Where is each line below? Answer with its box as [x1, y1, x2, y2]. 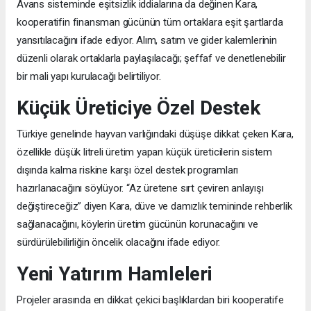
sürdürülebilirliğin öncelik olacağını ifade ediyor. [17, 235, 221, 249]
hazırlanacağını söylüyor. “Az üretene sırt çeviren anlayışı [17, 181, 264, 194]
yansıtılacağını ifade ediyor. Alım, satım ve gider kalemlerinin [17, 33, 277, 47]
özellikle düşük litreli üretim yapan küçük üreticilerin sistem [17, 145, 273, 158]
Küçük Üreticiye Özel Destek [17, 96, 260, 119]
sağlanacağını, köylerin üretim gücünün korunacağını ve [17, 217, 258, 230]
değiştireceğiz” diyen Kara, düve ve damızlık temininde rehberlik [17, 199, 292, 212]
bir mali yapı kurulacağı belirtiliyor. [17, 69, 161, 83]
